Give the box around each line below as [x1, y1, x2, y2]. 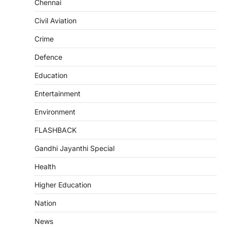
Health [34, 162, 56, 171]
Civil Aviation [34, 16, 77, 25]
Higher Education [34, 180, 91, 189]
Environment [34, 107, 75, 116]
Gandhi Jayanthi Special [34, 144, 115, 153]
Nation [34, 199, 56, 207]
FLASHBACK [34, 126, 77, 134]
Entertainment [34, 89, 81, 98]
